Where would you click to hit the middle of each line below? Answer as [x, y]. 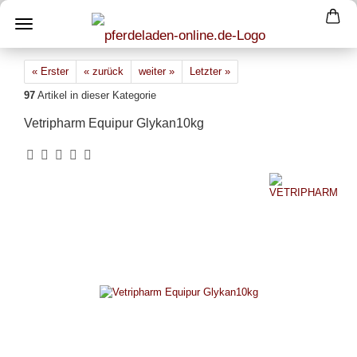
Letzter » [210, 71]
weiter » [157, 71]
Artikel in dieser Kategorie [96, 95]
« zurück [104, 71]
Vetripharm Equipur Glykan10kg [114, 123]
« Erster [50, 71]
